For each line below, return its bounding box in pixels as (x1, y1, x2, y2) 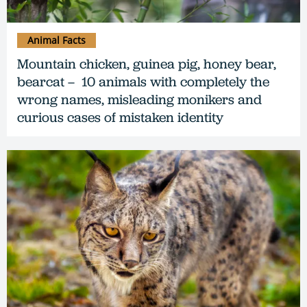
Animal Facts (27, 34, 86, 47)
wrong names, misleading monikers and (17, 90, 262, 109)
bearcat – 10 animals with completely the (17, 73, 269, 91)
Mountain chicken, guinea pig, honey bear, (17, 55, 276, 73)
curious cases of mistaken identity (17, 108, 223, 127)
